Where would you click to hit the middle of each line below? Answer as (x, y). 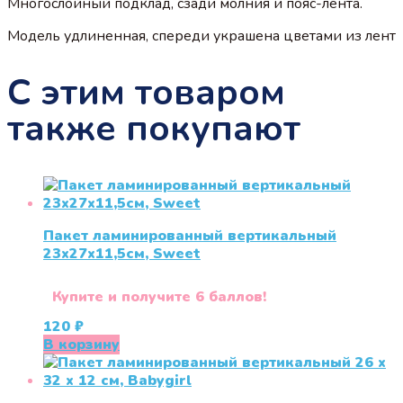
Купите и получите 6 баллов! (159, 297)
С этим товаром (146, 92)
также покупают (154, 128)
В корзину (81, 345)
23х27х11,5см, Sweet (122, 254)
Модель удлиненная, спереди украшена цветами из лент (201, 36)
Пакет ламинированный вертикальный (190, 236)
